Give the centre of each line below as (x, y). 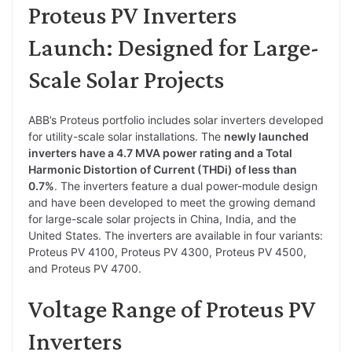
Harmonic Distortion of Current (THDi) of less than (163, 169)
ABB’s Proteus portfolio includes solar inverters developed (176, 119)
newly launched (266, 136)
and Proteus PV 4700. (85, 268)
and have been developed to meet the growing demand (172, 202)
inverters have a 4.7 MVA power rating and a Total (160, 152)
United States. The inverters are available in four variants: (176, 235)
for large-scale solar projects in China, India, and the (162, 218)
